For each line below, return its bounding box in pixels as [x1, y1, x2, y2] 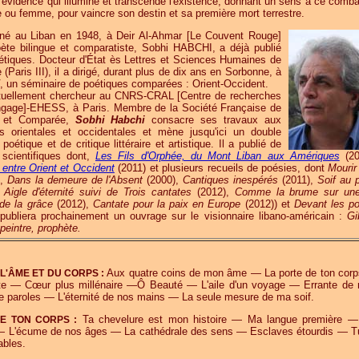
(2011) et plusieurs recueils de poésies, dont [114, 162, 329, 174]
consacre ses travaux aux [145, 114, 282, 126]
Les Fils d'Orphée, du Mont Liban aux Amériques [95, 150, 340, 162]
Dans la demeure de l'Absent [6, 174, 143, 186]
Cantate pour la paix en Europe [92, 198, 241, 210]
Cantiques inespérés [183, 174, 279, 186]
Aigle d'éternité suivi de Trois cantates [3, 186, 192, 198]
